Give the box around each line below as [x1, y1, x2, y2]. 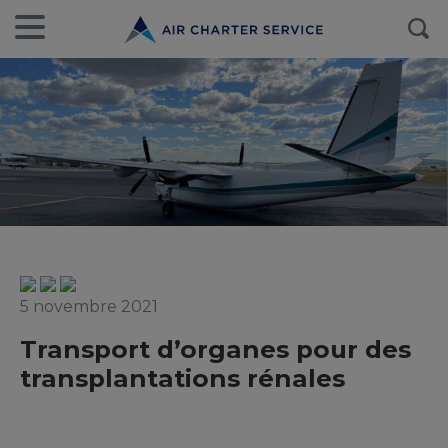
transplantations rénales [20, 363, 345, 393]
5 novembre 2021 [20, 297, 158, 316]
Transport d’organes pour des [20, 334, 411, 364]
